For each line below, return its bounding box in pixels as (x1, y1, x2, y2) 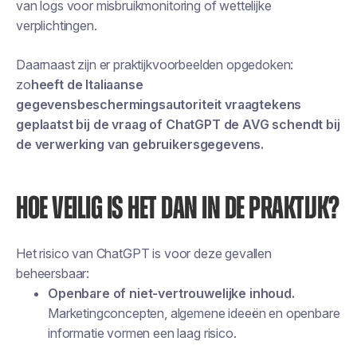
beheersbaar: (16, 265, 90, 281)
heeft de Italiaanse (30, 76, 143, 92)
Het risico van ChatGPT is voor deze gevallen (16, 245, 272, 261)
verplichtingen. (16, 18, 97, 33)
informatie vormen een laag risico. (48, 325, 237, 341)
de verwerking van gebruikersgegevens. (16, 136, 265, 152)
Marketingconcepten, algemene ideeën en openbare (48, 305, 340, 321)
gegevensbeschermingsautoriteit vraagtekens (16, 96, 302, 112)
